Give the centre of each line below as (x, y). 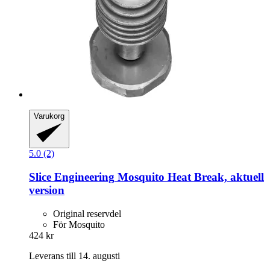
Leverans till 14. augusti (74, 256)
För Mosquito (79, 224)
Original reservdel (87, 213)
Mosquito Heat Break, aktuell (189, 177)
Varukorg (49, 116)
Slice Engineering (72, 177)
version (47, 190)
